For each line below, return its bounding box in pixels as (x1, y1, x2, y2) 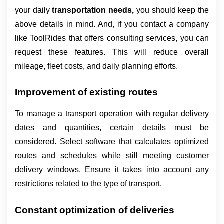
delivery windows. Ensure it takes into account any (15, 165, 209, 174)
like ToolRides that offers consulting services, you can (15, 33, 209, 42)
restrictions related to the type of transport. (15, 179, 162, 188)
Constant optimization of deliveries (15, 204, 174, 215)
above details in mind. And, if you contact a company (15, 19, 209, 28)
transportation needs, (52, 5, 136, 14)
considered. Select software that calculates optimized (15, 137, 209, 146)
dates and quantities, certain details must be (15, 123, 209, 132)
